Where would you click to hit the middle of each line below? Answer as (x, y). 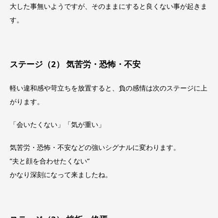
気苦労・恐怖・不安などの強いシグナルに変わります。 (95, 147)
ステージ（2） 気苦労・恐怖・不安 (75, 64)
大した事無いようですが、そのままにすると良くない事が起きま (109, 6)
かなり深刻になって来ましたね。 (61, 174)
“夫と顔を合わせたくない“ (50, 161)
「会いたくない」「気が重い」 (57, 125)
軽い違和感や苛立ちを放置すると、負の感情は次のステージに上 (109, 88)
